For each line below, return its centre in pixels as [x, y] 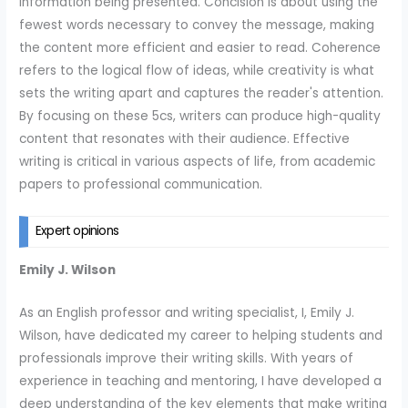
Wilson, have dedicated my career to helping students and [201, 335]
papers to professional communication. [141, 184]
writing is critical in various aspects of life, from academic [198, 161]
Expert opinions [77, 230]
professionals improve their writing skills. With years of [187, 358]
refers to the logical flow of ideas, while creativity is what [197, 70]
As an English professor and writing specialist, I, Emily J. [187, 312]
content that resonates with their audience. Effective [185, 138]
